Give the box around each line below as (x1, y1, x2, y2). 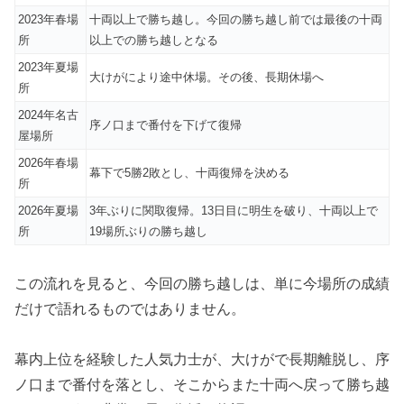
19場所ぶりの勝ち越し (89, 224, 207, 238)
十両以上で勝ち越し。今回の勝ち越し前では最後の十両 (89, 12, 382, 26)
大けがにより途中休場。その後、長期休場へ (89, 69, 324, 84)
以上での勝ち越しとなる (89, 32, 218, 47)
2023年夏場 (18, 60, 78, 74)
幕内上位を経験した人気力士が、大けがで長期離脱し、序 (14, 352, 390, 368)
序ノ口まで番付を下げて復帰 (89, 117, 242, 132)
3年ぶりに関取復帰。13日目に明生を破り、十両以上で (89, 203, 378, 217)
